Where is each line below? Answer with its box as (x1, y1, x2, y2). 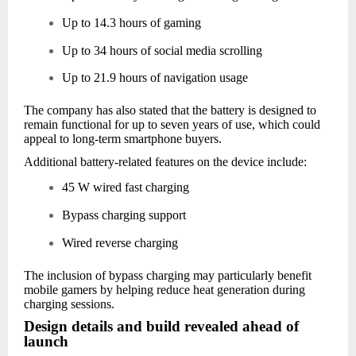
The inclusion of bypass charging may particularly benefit (24, 268, 311, 282)
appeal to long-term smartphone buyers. (24, 132, 222, 146)
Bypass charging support (62, 208, 186, 222)
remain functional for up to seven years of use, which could (24, 118, 320, 132)
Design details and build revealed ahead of (24, 318, 299, 335)
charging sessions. (24, 296, 114, 311)
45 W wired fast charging (62, 180, 189, 195)
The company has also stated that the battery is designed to (24, 103, 316, 118)
